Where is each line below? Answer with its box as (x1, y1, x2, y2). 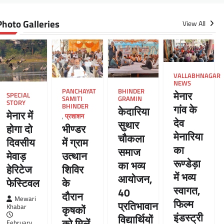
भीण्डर (62, 120, 86, 137)
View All (182, 18, 207, 29)
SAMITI (62, 93, 83, 103)
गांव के (173, 101, 197, 118)
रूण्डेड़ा (173, 155, 200, 172)
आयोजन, (117, 170, 152, 187)
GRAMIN (117, 93, 142, 103)
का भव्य (117, 157, 145, 173)
